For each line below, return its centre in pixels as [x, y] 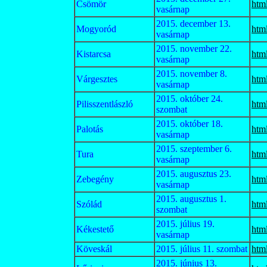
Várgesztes [97, 79]
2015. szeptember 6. [194, 149]
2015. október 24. [190, 99]
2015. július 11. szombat [202, 249]
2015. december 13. [193, 24]
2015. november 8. [192, 74]
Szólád [89, 204]
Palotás [90, 129]
